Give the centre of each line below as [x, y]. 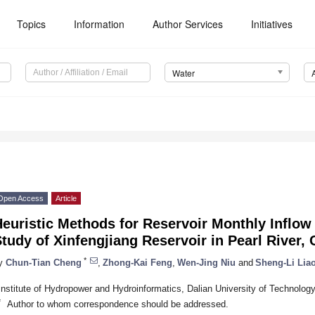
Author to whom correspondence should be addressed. [117, 304]
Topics [32, 24]
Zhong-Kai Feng [137, 262]
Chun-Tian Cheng [44, 262]
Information [99, 24]
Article [66, 199]
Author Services [188, 24]
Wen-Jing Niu [206, 262]
